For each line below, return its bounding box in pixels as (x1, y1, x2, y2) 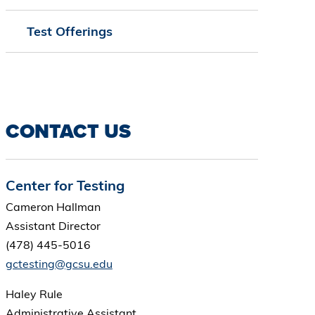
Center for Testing (5, 176, 124, 195)
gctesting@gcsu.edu (5, 257, 112, 271)
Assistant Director (5, 219, 103, 233)
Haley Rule (5, 287, 63, 302)
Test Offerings (26, 23, 112, 40)
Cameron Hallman (5, 200, 101, 214)
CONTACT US (5, 117, 131, 146)
